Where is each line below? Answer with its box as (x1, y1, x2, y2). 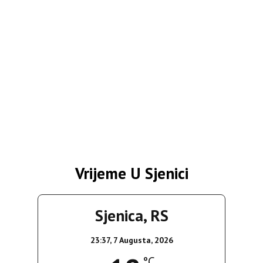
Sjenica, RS (95, 205, 168, 226)
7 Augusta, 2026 (113, 235, 173, 246)
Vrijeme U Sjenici (75, 163, 188, 184)
